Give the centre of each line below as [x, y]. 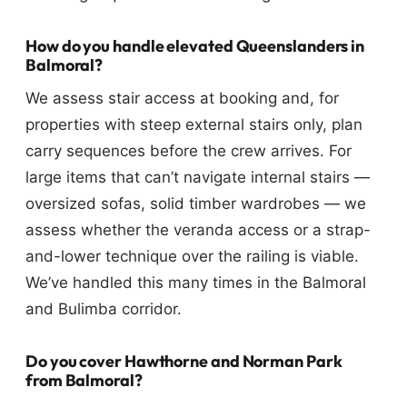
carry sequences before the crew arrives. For [189, 151]
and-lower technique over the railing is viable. [192, 257]
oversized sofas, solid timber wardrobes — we [196, 204]
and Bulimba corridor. [104, 309]
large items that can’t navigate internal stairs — [198, 178]
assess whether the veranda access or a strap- [198, 230]
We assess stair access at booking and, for [182, 99]
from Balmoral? [84, 381]
